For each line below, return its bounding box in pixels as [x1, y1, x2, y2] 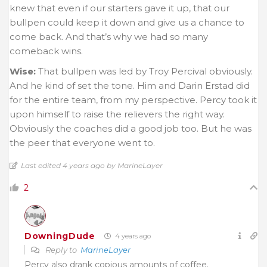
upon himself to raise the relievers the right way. [10, 108, 225, 120]
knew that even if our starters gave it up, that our [10, 2, 229, 14]
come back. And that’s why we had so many [10, 31, 208, 43]
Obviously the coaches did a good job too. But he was [10, 123, 252, 135]
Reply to [44, 245, 80, 255]
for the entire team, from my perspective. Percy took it [10, 94, 257, 106]
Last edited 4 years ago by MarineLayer [21, 161, 163, 170]
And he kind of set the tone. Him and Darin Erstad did [10, 80, 250, 92]
